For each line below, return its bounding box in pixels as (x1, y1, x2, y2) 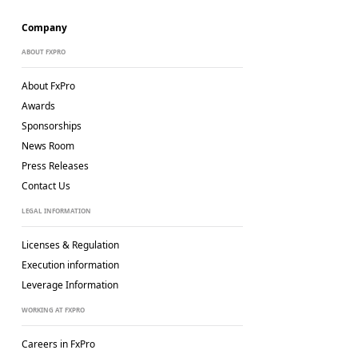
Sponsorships (21, 119, 82, 133)
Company (21, 21, 67, 34)
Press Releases (21, 159, 89, 173)
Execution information (21, 258, 119, 272)
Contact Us (21, 179, 70, 193)
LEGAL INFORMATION (21, 206, 91, 215)
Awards (21, 99, 55, 113)
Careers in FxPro (21, 337, 95, 351)
